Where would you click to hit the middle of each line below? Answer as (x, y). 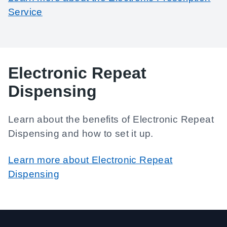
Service (25, 12)
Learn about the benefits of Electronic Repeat (111, 119)
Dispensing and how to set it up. (81, 134)
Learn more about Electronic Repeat (90, 160)
